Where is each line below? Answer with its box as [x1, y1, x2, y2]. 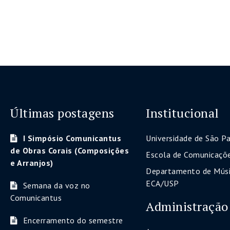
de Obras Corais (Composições [10, 145, 129, 156]
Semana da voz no [23, 180, 90, 190]
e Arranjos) [10, 158, 53, 168]
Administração [146, 198, 228, 215]
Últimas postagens [10, 105, 114, 121]
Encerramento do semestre [23, 215, 123, 225]
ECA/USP [146, 178, 179, 188]
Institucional [146, 105, 219, 121]
